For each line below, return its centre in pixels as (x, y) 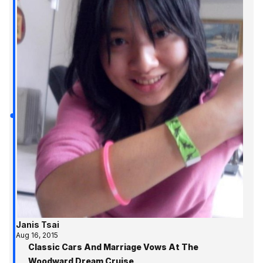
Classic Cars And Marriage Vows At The (113, 247)
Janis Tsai (37, 225)
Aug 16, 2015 (37, 235)
